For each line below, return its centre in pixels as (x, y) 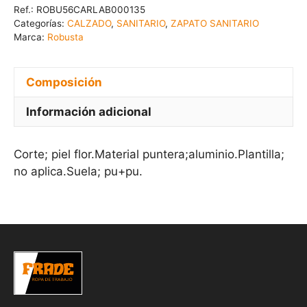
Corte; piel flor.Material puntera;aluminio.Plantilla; (149, 154)
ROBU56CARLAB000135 (91, 10)
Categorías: (40, 24)
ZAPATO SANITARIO (215, 24)
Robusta (65, 37)
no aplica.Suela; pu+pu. (78, 171)
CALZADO (89, 24)
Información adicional (89, 111)
